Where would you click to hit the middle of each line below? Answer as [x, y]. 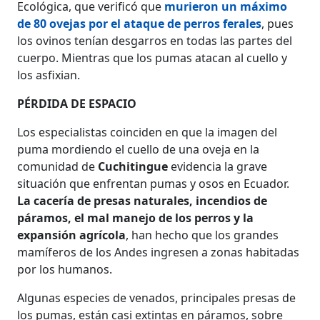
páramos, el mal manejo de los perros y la [136, 217]
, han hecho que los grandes [202, 235]
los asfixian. [49, 75]
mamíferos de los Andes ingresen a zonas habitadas [159, 252]
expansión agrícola [72, 235]
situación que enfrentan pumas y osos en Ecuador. [154, 183]
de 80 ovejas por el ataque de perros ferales [140, 23]
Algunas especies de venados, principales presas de [157, 297]
